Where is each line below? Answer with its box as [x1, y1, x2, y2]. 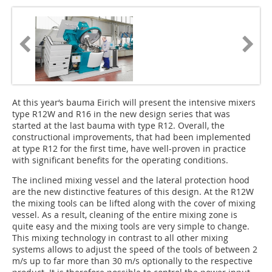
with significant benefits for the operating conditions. [12, 154, 228, 166]
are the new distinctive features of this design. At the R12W [12, 186, 254, 198]
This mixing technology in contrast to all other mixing [12, 232, 228, 244]
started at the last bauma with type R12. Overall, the [12, 120, 225, 132]
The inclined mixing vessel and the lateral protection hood [12, 174, 250, 186]
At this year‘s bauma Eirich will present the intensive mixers [12, 97, 256, 109]
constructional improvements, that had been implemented [12, 131, 251, 143]
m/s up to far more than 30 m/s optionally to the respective [12, 255, 253, 267]
